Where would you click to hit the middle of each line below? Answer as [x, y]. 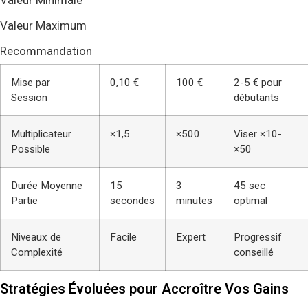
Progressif [258, 237]
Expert [191, 237]
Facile [123, 237]
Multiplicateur [41, 134]
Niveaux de [36, 237]
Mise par [31, 82]
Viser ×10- [258, 134]
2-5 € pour [258, 82]
